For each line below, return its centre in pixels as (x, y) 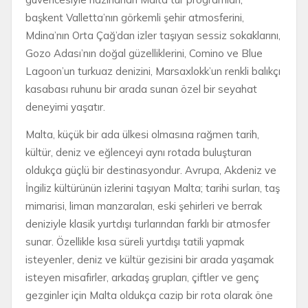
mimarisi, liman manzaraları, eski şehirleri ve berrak (144, 206)
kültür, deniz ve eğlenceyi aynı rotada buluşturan (139, 152)
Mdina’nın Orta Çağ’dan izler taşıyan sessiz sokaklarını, (153, 35)
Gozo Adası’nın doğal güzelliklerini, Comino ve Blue (144, 53)
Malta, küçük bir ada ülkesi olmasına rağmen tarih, (142, 134)
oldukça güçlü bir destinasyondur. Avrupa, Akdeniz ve (151, 170)
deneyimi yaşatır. (65, 107)
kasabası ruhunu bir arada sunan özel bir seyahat (141, 89)
